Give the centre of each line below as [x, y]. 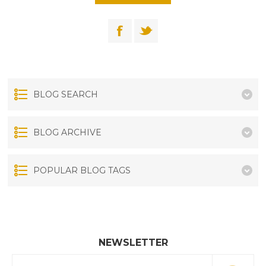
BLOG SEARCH [66, 94]
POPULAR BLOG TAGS [82, 170]
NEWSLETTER [133, 242]
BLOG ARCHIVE [68, 132]
